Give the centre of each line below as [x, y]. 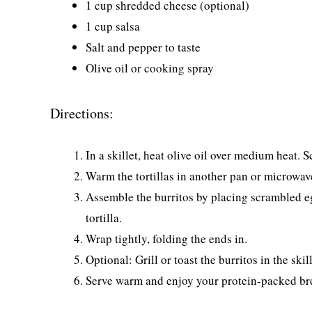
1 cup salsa [113, 26]
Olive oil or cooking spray [150, 68]
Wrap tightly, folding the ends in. [166, 239]
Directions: [82, 113]
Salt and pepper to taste [143, 47]
